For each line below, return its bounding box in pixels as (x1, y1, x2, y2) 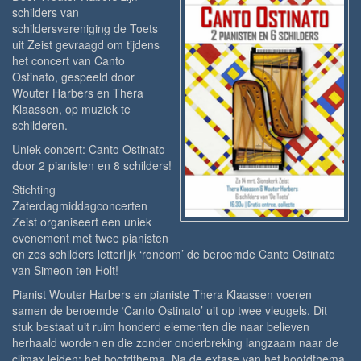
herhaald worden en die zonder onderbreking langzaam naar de (12, 334, 338, 351)
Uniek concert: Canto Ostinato (12, 141, 165, 158)
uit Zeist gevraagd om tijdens (12, 36, 160, 53)
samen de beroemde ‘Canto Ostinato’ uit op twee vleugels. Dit (12, 302, 327, 319)
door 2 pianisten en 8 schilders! (12, 157, 172, 174)
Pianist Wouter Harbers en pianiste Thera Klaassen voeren (12, 286, 312, 303)
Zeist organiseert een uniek (12, 214, 151, 230)
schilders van (12, 4, 79, 21)
